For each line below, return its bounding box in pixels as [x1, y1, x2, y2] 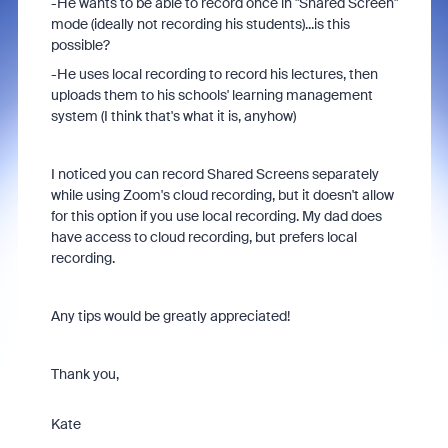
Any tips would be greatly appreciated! [50, 307, 290, 325]
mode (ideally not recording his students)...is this [50, 15, 350, 33]
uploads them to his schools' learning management [50, 86, 373, 104]
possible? [50, 36, 110, 54]
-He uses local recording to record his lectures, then [50, 65, 378, 83]
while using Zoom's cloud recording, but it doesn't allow [50, 186, 394, 204]
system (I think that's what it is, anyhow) [50, 107, 296, 125]
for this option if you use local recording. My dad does [50, 207, 382, 225]
